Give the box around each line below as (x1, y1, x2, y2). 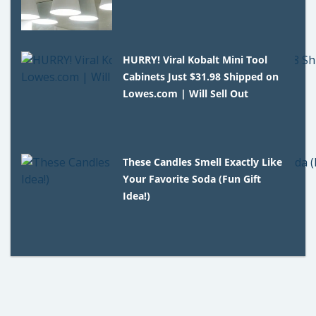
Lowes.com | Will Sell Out (123, 86, 249, 100)
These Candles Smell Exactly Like (123, 154, 283, 169)
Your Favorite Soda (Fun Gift (123, 171, 262, 186)
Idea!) (123, 188, 151, 202)
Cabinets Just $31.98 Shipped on (123, 69, 279, 83)
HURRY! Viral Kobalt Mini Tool (123, 52, 268, 66)
